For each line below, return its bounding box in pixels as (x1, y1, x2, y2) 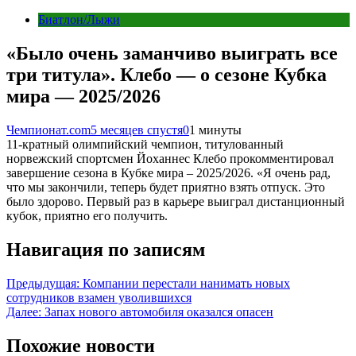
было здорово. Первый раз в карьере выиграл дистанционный (6, 194, 345, 208)
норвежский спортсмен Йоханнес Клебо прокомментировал (6, 151, 334, 165)
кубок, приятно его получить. (6, 208, 168, 222)
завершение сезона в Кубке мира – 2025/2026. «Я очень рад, (6, 165, 331, 180)
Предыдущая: (6, 276, 79, 290)
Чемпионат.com (6, 122, 91, 137)
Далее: (6, 304, 41, 319)
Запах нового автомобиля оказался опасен (44, 304, 273, 319)
